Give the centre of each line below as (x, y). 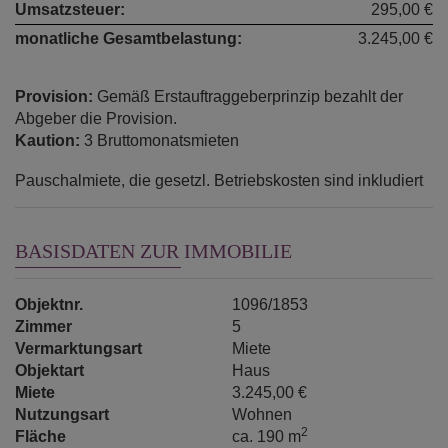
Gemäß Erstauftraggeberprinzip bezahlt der (250, 96)
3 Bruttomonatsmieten (161, 140)
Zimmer (43, 326)
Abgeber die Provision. (96, 118)
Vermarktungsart (78, 348)
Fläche (40, 436)
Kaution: (47, 140)
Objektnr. (49, 304)
